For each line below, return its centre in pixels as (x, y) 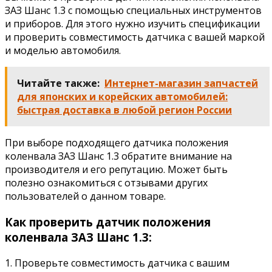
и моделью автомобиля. (63, 51)
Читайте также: (58, 83)
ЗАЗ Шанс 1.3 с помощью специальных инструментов (133, 11)
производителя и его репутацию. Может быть (116, 170)
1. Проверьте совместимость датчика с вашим (117, 263)
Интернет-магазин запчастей (181, 83)
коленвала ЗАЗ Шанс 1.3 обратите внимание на (118, 156)
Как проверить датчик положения (108, 222)
